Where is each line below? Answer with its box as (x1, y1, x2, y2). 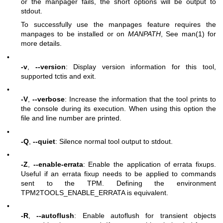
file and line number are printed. (21, 114, 121, 122)
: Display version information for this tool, (65, 62, 217, 71)
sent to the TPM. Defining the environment (21, 179, 216, 187)
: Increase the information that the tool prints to (65, 95, 216, 104)
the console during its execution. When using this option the (21, 105, 216, 113)
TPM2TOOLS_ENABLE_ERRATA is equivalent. (21, 188, 168, 197)
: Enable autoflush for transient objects (74, 212, 217, 220)
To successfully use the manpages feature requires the (21, 20, 216, 29)
